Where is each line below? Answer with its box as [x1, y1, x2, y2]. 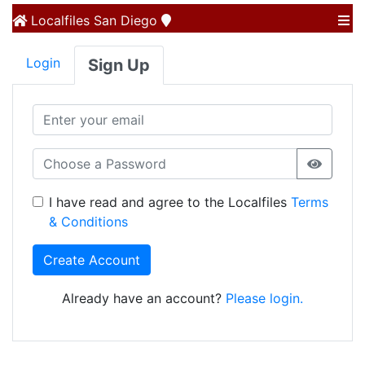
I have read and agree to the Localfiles [49, 194, 291, 210]
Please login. [222, 290, 303, 306]
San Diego [90, 12, 161, 29]
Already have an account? [62, 290, 222, 306]
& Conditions [49, 213, 128, 230]
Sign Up [88, 55, 150, 75]
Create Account [43, 252, 140, 268]
